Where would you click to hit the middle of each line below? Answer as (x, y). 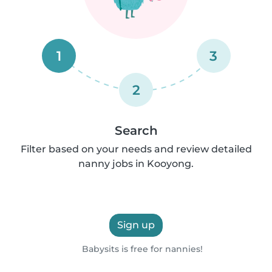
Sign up (136, 225)
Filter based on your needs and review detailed (136, 149)
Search (136, 131)
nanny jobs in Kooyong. (136, 164)
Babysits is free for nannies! (141, 249)
